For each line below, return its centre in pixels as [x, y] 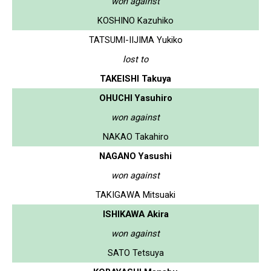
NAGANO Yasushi [135, 156]
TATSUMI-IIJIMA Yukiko [135, 40]
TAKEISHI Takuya [135, 78]
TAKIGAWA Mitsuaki [135, 194]
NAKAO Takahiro [135, 136]
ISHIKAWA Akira [135, 214]
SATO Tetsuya [135, 253]
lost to [135, 59]
